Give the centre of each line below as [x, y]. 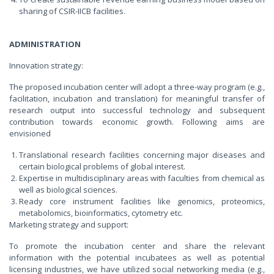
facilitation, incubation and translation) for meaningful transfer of [137, 98]
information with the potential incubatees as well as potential [137, 257]
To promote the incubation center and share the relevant [137, 246]
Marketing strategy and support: [69, 224]
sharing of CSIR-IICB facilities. [72, 11]
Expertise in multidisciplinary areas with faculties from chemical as [142, 178]
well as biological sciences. [68, 189]
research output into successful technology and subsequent [137, 110]
